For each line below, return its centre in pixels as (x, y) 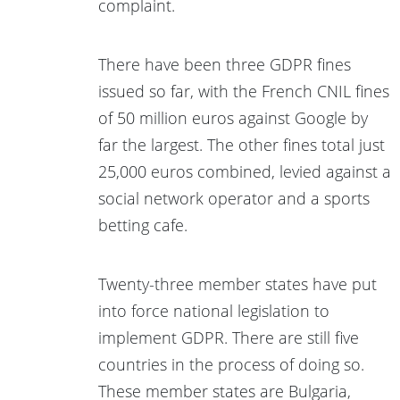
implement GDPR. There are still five (229, 337)
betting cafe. (143, 225)
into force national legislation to (214, 310)
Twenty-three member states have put (237, 283)
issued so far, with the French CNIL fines (244, 91)
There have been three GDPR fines (225, 64)
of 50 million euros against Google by (233, 117)
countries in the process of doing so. (231, 364)
